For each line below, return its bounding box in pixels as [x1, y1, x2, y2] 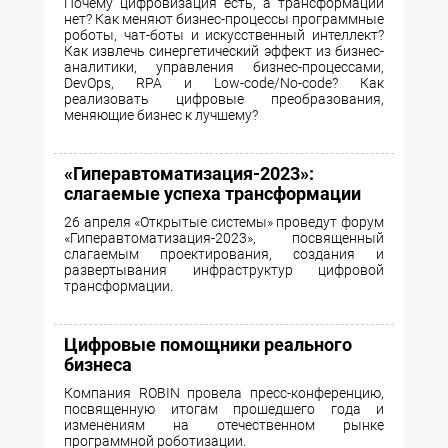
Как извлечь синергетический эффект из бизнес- [64, 43, 384, 60]
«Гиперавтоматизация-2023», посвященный [64, 230, 384, 247]
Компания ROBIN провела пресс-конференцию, [64, 385, 384, 402]
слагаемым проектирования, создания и [64, 246, 384, 263]
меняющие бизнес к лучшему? [64, 107, 258, 124]
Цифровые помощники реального [64, 334, 352, 356]
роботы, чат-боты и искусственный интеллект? [64, 27, 384, 44]
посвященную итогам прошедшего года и [64, 401, 384, 418]
